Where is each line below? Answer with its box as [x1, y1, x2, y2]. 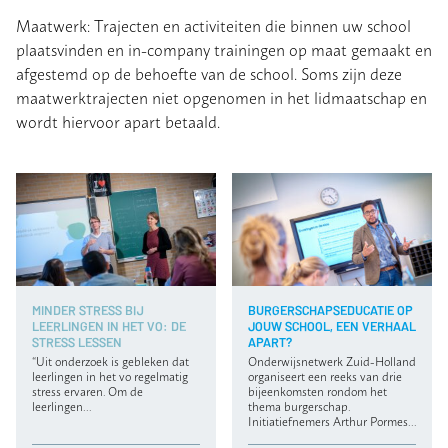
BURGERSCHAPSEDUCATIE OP [248, 300, 413, 318]
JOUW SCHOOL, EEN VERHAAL [248, 316, 416, 334]
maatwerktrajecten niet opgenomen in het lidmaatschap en [16, 85, 427, 110]
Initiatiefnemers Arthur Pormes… [248, 411, 416, 431]
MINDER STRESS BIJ [32, 300, 144, 318]
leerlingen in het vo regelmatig [32, 366, 188, 386]
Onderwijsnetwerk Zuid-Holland [248, 351, 416, 371]
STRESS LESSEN [32, 332, 122, 350]
